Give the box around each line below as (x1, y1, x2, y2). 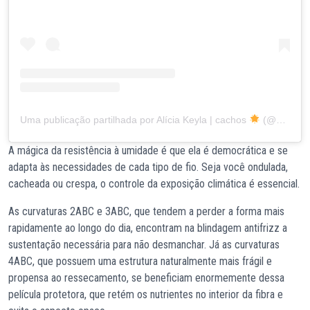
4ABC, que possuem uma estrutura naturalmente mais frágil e (8, 254, 272, 268)
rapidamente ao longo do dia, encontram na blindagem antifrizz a (8, 221, 287, 235)
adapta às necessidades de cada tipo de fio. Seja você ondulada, (8, 160, 288, 174)
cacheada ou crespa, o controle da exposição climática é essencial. (8, 176, 300, 190)
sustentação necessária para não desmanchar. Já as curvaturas (8, 237, 280, 251)
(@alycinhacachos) (259, 113, 276, 125)
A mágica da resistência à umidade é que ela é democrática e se (8, 143, 288, 157)
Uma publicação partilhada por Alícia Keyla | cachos (20, 113, 249, 125)
